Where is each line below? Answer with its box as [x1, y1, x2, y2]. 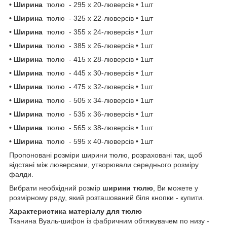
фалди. [9, 170, 33, 178]
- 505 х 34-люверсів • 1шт [69, 96, 157, 104]
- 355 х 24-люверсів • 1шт [69, 27, 159, 36]
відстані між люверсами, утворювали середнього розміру [9, 160, 199, 169]
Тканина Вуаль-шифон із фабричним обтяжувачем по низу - [9, 216, 209, 225]
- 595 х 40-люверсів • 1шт [69, 137, 159, 145]
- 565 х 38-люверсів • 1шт [69, 123, 157, 132]
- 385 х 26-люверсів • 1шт [69, 41, 159, 50]
